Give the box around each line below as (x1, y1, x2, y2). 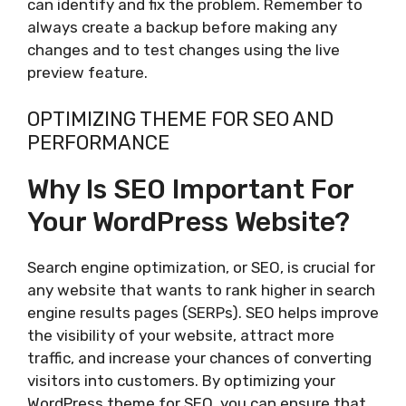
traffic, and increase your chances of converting (27, 348, 372, 367)
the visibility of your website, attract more (27, 325, 334, 344)
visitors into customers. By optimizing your (27, 371, 335, 390)
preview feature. (27, 63, 148, 82)
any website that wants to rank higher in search (27, 280, 375, 299)
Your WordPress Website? (27, 205, 350, 238)
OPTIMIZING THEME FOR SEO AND (27, 106, 333, 131)
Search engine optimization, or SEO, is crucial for (27, 257, 375, 276)
